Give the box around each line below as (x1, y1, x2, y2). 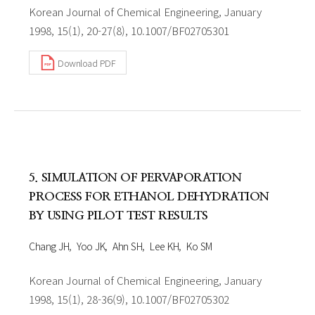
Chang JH (29, 239, 69, 253)
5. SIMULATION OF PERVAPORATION (29, 172, 241, 184)
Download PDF (58, 56, 115, 70)
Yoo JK (77, 239, 105, 253)
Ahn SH (112, 239, 142, 253)
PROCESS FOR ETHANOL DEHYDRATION (29, 191, 269, 202)
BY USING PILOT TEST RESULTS (29, 210, 208, 221)
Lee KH (150, 239, 179, 253)
